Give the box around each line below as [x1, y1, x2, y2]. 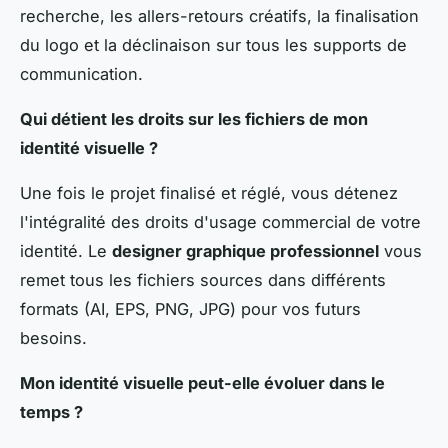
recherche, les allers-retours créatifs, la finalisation [20, 5, 419, 26]
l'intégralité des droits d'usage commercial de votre [20, 211, 421, 232]
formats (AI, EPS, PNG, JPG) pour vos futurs [20, 298, 361, 319]
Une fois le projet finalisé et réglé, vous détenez [20, 182, 398, 203]
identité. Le [20, 240, 112, 261]
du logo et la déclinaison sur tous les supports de [20, 34, 407, 55]
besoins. [20, 327, 87, 348]
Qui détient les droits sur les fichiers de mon [20, 108, 368, 129]
